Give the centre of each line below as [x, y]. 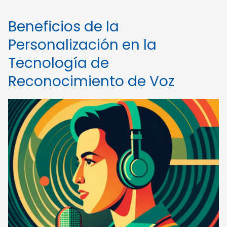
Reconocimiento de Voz [91, 81]
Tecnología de [59, 63]
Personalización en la [82, 45]
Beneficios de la [64, 27]
